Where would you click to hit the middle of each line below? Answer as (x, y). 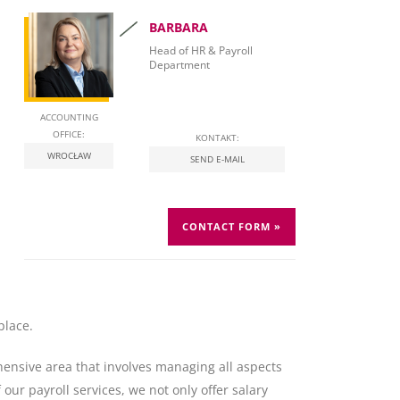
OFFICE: (69, 134)
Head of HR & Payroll (201, 51)
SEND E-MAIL (217, 159)
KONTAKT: (217, 138)
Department (179, 65)
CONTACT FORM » (232, 227)
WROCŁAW (69, 156)
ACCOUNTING (69, 117)
